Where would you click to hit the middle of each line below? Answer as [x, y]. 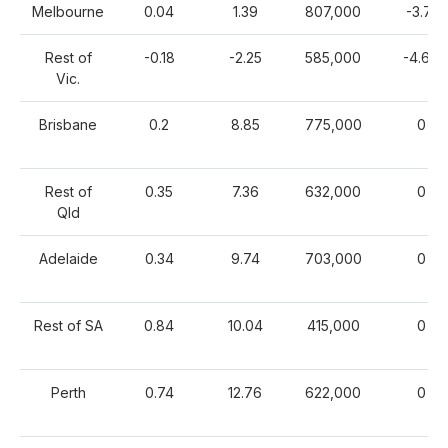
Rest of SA [68, 325]
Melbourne [68, 11]
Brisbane [68, 124]
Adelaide [68, 258]
